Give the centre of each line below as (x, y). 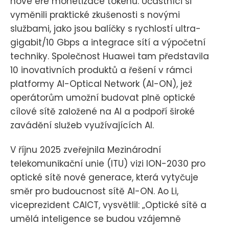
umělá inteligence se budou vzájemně (96, 219)
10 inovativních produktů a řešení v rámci (101, 70)
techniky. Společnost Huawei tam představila (110, 56)
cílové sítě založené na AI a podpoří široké (102, 111)
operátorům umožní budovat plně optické (103, 97)
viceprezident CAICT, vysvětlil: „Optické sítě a (108, 205)
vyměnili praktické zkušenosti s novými (95, 15)
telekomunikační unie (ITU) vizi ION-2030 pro (108, 163)
